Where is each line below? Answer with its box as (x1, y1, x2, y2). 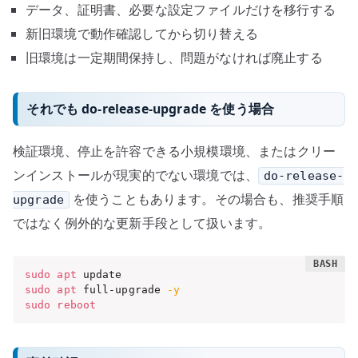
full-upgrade (76, 284, 168, 296)
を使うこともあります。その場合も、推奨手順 (69, 190, 344, 209)
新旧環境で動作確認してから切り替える (26, 24, 258, 42)
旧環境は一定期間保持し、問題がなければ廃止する (26, 48, 323, 66)
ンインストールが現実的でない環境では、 (13, 166, 259, 185)
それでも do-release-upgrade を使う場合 (26, 99, 275, 117)
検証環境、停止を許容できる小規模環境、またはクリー (13, 142, 336, 161)
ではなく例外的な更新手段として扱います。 (13, 214, 272, 233)
